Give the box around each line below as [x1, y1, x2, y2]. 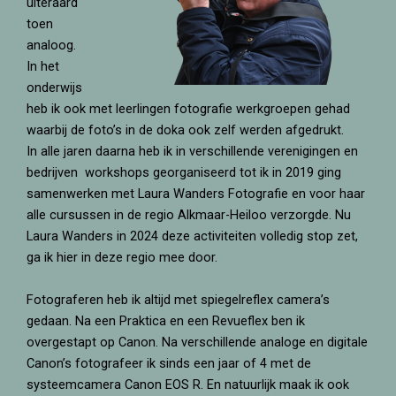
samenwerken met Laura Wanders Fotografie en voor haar [27, 186, 365, 202]
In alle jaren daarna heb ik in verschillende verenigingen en [27, 143, 358, 160]
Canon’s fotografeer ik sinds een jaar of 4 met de [27, 354, 311, 371]
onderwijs [27, 80, 82, 96]
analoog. [27, 37, 76, 54]
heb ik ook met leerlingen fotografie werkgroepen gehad [27, 101, 350, 118]
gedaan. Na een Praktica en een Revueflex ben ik [27, 312, 305, 329]
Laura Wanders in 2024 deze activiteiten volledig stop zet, [27, 228, 358, 245]
